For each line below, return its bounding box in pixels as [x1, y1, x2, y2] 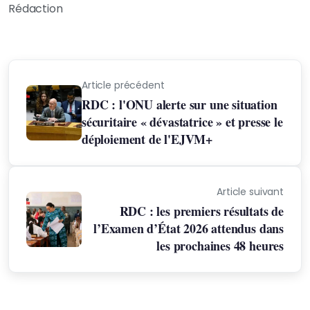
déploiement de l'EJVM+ [82, 130, 213, 148]
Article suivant [217, 185, 284, 199]
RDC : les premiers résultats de [119, 202, 284, 220]
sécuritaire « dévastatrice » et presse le [82, 113, 283, 131]
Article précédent [82, 78, 165, 92]
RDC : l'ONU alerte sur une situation [82, 95, 277, 113]
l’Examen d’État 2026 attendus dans [93, 219, 284, 237]
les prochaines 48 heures [156, 237, 284, 255]
